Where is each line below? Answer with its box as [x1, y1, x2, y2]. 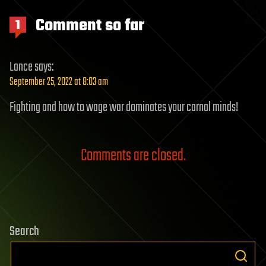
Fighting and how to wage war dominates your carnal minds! [9, 97, 238, 118]
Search [9, 221, 39, 242]
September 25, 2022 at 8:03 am [9, 74, 108, 91]
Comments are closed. [80, 143, 186, 169]
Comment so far [32, 13, 144, 39]
